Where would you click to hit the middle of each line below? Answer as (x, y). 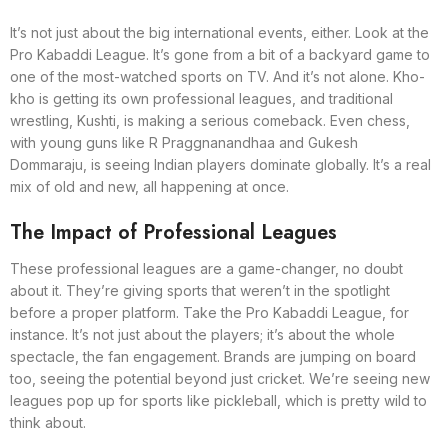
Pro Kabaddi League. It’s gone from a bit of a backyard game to (220, 54)
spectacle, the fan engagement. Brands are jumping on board (213, 356)
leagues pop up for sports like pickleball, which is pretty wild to (218, 400)
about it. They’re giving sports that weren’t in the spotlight (200, 290)
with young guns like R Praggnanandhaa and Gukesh (184, 142)
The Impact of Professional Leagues (173, 232)
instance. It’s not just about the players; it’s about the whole (202, 334)
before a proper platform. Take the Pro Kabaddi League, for (209, 312)
